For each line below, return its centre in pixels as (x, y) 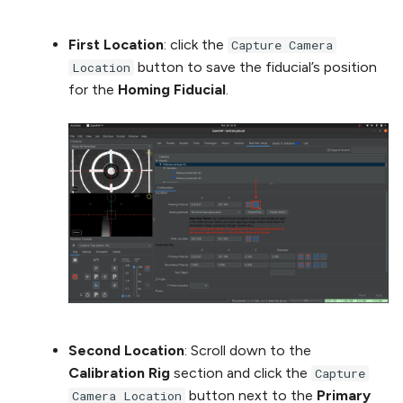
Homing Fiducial (172, 89)
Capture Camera (282, 45)
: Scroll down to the (248, 351)
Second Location (126, 351)
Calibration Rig (119, 373)
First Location (116, 44)
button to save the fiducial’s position (255, 67)
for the (93, 89)
